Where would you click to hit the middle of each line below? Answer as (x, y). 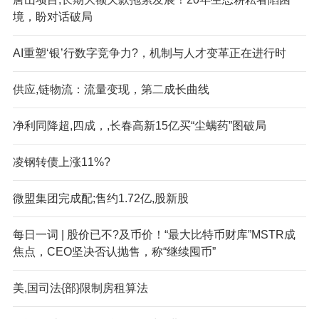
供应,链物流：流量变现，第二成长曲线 (111, 89)
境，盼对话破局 (52, 16)
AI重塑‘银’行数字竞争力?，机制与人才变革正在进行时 (149, 53)
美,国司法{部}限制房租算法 (80, 288)
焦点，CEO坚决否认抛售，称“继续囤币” (114, 251)
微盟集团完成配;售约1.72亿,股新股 (100, 198)
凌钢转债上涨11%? (61, 162)
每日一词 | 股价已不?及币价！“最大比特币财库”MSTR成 (154, 234)
